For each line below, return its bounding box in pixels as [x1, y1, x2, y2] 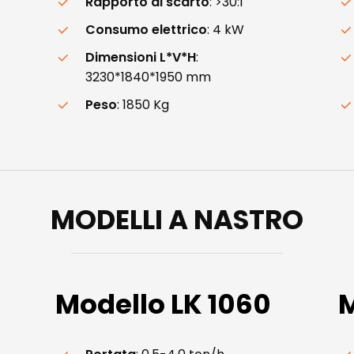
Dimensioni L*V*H [85, 47, 197, 66]
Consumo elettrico [85, 20, 208, 39]
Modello [55, 284, 166, 323]
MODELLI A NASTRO [51, 200, 303, 239]
